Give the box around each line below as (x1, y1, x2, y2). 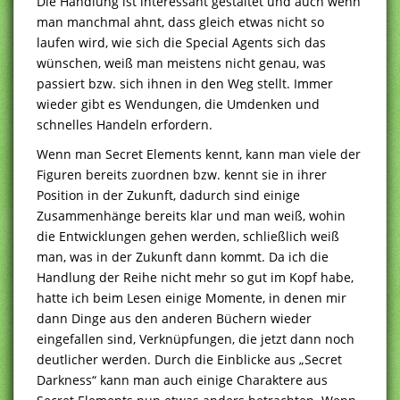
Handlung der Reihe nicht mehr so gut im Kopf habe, (37, 268, 354, 286)
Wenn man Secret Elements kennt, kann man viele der (37, 145, 361, 162)
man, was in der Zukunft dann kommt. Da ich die (37, 247, 329, 265)
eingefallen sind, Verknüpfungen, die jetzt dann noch (37, 329, 354, 347)
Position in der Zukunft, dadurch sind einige (37, 186, 300, 204)
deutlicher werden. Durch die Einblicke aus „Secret (37, 350, 342, 368)
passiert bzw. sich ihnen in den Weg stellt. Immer (37, 74, 333, 92)
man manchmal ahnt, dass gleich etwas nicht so (37, 12, 324, 30)
